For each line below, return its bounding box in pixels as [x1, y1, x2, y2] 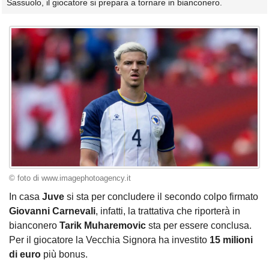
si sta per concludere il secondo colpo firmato [64, 192, 258, 202]
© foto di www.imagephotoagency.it [9, 174, 131, 183]
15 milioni [210, 235, 253, 246]
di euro [9, 249, 41, 260]
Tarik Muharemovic [59, 220, 146, 231]
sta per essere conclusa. [146, 220, 252, 231]
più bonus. [41, 249, 88, 260]
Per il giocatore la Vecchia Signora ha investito [9, 235, 210, 246]
